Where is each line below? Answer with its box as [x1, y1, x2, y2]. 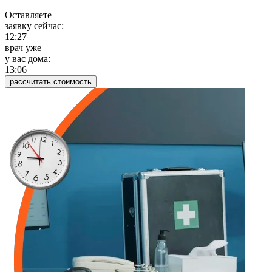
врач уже [5, 42, 41, 53]
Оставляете [5, 10, 52, 21]
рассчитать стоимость [10, 77, 92, 87]
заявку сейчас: [5, 21, 64, 32]
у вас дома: [5, 53, 50, 64]
